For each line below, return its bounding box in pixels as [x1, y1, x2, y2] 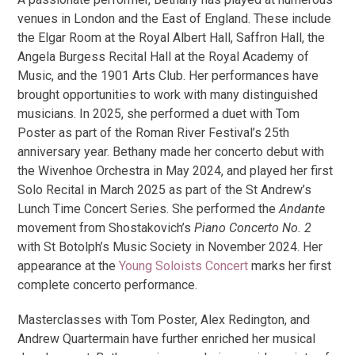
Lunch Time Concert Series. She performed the [17, 201, 280, 216]
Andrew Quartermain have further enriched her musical [17, 331, 316, 346]
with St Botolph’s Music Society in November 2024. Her [17, 239, 323, 254]
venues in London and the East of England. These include [17, 11, 332, 26]
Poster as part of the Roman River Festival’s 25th [17, 125, 290, 140]
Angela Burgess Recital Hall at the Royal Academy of [17, 49, 310, 64]
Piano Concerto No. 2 [194, 220, 312, 235]
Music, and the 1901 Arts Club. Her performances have [17, 68, 319, 83]
